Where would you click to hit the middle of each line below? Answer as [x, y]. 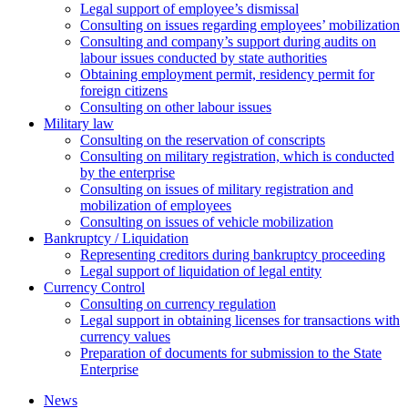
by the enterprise [127, 173]
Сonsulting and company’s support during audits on [228, 42]
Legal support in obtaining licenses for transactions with [240, 321]
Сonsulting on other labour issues [176, 107]
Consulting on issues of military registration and [217, 189]
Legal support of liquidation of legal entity [201, 271]
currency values [125, 337]
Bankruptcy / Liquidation [116, 239]
